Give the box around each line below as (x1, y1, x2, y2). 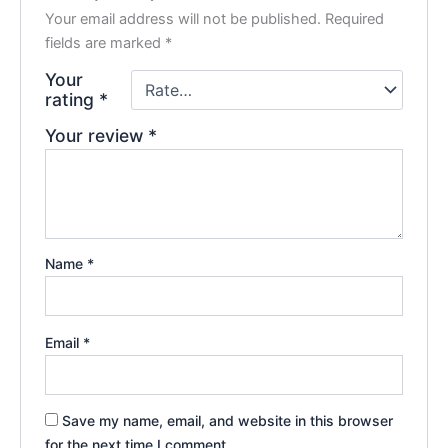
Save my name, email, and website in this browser (62, 412, 394, 430)
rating (45, 89, 100, 111)
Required (325, 10, 385, 29)
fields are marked (45, 34, 166, 53)
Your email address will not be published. (45, 10, 322, 29)
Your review (45, 125, 149, 147)
